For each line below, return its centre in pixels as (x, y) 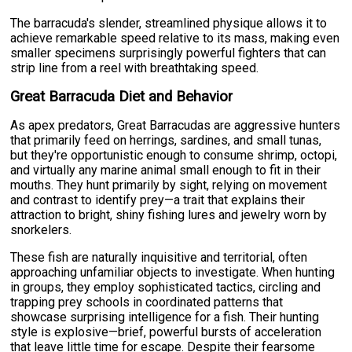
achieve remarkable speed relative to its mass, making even (175, 38)
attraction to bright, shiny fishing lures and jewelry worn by (169, 215)
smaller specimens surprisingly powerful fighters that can (169, 53)
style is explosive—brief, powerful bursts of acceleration (166, 332)
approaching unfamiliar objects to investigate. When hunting (173, 273)
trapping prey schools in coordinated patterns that (147, 302)
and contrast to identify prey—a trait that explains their (158, 200)
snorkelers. (41, 230)
